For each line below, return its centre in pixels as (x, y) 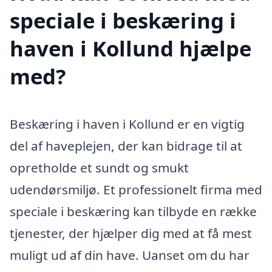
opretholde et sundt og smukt (99, 167)
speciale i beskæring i (123, 20)
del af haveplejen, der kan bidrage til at (126, 145)
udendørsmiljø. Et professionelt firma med (136, 189)
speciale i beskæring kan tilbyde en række (133, 211)
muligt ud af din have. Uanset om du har (130, 255)
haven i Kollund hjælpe (131, 48)
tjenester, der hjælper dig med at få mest (131, 233)
